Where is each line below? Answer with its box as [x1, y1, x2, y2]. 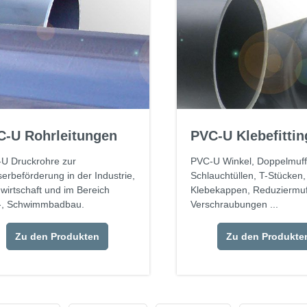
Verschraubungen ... [190, 199, 278, 210]
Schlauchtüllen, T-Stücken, [190, 170, 306, 182]
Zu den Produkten [14, 231, 99, 243]
